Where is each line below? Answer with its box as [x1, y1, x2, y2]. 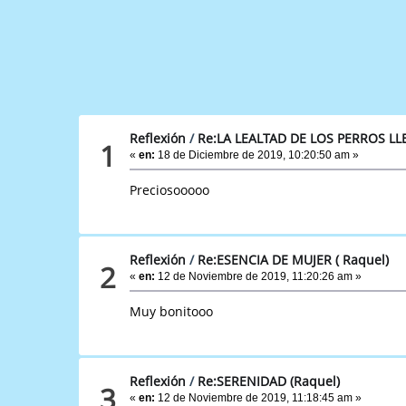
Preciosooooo [130, 180, 210, 198]
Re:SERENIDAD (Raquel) [198, 372, 341, 390]
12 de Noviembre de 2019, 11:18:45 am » [155, 391, 362, 404]
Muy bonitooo [130, 302, 214, 320]
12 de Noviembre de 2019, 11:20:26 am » [155, 269, 362, 283]
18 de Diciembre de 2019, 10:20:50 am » [155, 148, 360, 161]
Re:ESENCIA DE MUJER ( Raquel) [198, 250, 390, 268]
